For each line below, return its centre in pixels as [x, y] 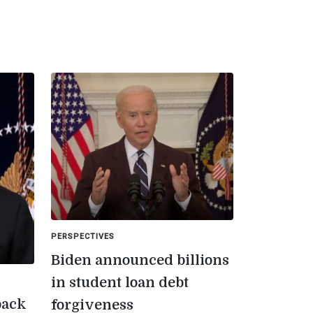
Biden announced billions [140, 261]
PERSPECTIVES [83, 237]
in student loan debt [120, 283]
